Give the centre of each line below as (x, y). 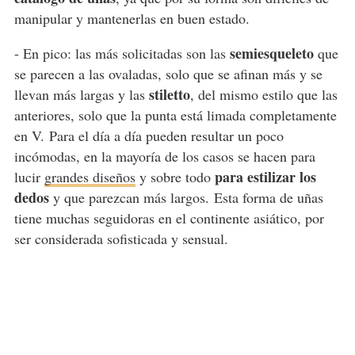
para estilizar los (265, 177)
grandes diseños (90, 177)
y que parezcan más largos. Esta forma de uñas (186, 198)
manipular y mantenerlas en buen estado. (134, 19)
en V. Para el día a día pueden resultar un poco (149, 136)
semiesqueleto (271, 53)
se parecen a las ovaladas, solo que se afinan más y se (168, 74)
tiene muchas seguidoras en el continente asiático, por (169, 218)
